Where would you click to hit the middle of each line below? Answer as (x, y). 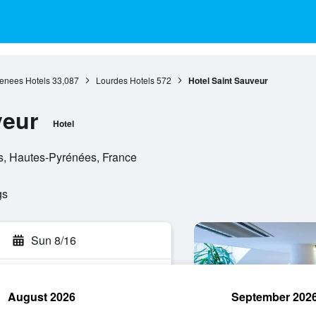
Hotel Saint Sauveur (228, 80)
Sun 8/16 (54, 240)
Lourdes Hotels (125, 80)
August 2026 (42, 297)
